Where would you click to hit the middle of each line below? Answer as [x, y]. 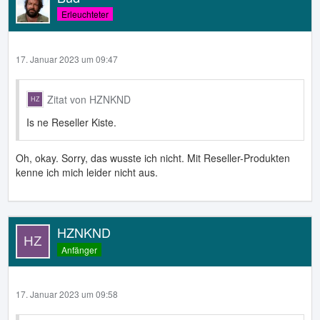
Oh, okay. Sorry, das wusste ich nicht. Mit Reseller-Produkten [153, 157]
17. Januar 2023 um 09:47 [67, 59]
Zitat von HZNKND [89, 99]
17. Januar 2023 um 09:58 [67, 294]
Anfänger [79, 249]
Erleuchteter [85, 14]
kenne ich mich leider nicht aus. [87, 172]
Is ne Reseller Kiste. [71, 122]
